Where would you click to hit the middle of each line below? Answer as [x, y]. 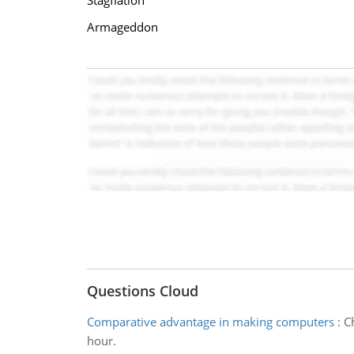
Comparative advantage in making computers [210, 322]
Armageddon [122, 27]
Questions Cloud [142, 291]
